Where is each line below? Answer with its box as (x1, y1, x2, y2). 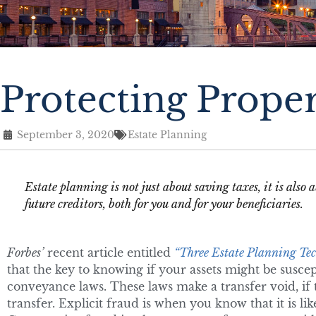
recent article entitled (44, 245, 174, 260)
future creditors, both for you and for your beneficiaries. (25, 196, 303, 211)
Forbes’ (7, 245, 44, 260)
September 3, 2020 (17, 128, 114, 141)
